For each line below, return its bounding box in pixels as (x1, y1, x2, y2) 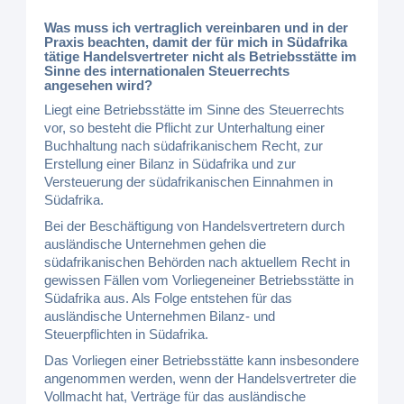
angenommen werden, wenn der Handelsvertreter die (44, 371, 357, 386)
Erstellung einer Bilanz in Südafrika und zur (44, 156, 297, 171)
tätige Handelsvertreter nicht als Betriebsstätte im (44, 49, 357, 64)
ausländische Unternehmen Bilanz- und (44, 308, 276, 324)
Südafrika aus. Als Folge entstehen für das (44, 290, 293, 306)
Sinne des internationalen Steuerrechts (44, 63, 290, 78)
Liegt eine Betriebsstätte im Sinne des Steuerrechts (44, 102, 345, 117)
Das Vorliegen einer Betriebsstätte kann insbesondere (44, 353, 360, 368)
